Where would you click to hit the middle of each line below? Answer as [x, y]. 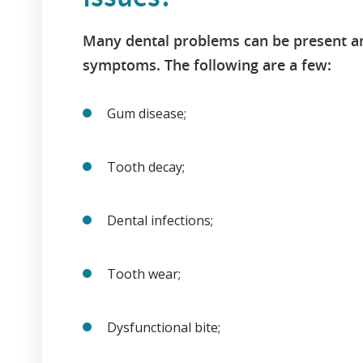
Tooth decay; [146, 167]
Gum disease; [147, 114]
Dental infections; [160, 221]
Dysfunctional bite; [164, 328]
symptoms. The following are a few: [207, 65]
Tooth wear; [157, 274]
